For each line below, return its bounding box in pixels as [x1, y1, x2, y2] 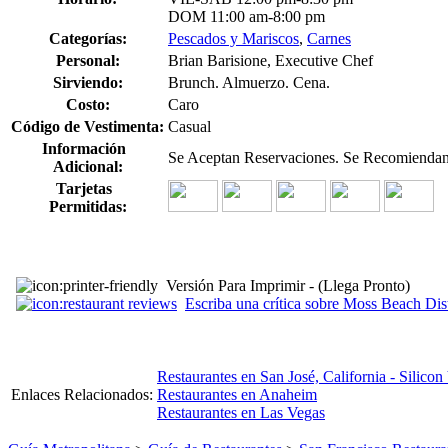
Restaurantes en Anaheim [157, 385, 317, 403]
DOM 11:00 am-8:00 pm [168, 7, 325, 25]
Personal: [55, 51, 120, 69]
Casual [168, 117, 211, 135]
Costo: [65, 95, 110, 113]
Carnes [307, 29, 351, 47]
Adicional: [52, 157, 123, 175]
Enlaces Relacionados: [11, 385, 153, 403]
